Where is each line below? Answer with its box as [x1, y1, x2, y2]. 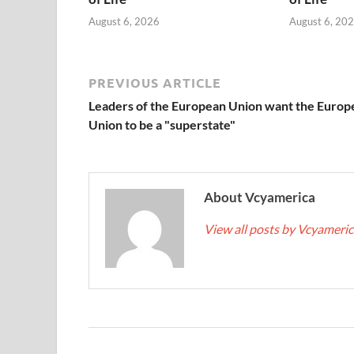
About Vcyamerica [204, 189, 315, 206]
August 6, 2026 [88, 15, 160, 28]
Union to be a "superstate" [88, 117, 235, 133]
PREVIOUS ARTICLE [88, 74, 221, 92]
